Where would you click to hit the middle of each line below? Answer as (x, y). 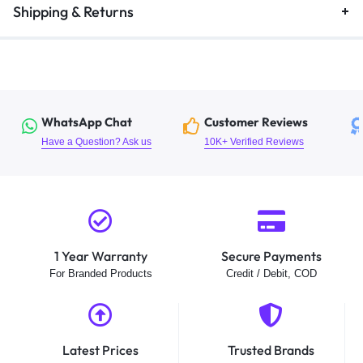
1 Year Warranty (100, 256)
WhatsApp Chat (87, 122)
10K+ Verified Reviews (254, 141)
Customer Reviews (256, 122)
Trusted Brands (271, 350)
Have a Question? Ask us (96, 141)
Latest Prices (100, 350)
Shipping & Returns (73, 11)
